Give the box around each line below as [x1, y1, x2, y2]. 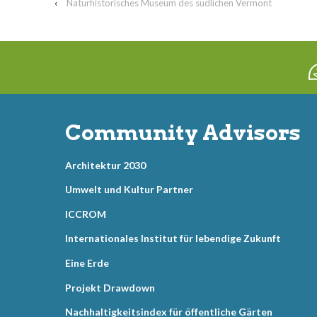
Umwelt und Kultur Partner [65, 183, 193, 196]
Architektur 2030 [65, 158, 146, 171]
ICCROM [65, 207, 106, 220]
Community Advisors [65, 120, 301, 146]
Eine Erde [65, 257, 109, 270]
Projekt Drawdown [65, 281, 155, 294]
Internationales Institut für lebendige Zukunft [65, 232, 281, 245]
